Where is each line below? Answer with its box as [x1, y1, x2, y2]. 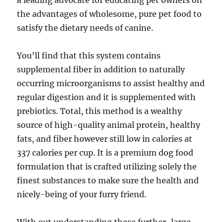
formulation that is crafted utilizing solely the [17, 162, 197, 171]
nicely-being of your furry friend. [17, 189, 147, 199]
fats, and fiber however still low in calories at [17, 134, 193, 144]
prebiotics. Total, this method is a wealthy [17, 106, 182, 116]
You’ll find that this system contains [17, 51, 161, 60]
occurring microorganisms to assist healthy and [17, 78, 205, 88]
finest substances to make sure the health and [17, 175, 199, 185]
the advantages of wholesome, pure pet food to [17, 9, 202, 19]
